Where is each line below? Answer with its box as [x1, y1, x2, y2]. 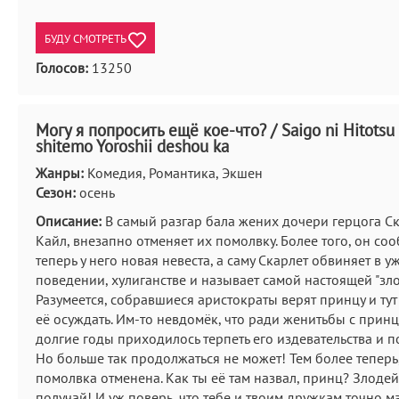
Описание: [36, 212, 102, 230]
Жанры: [36, 164, 84, 182]
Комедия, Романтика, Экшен [84, 164, 263, 182]
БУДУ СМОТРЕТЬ [45, 30, 128, 47]
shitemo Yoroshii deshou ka [36, 135, 229, 157]
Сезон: [36, 183, 76, 201]
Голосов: [36, 59, 88, 77]
